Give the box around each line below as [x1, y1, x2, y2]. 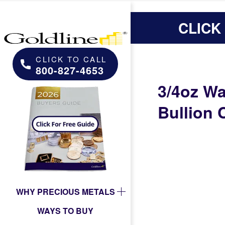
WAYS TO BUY [37, 204, 93, 216]
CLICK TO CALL [36, 54, 107, 64]
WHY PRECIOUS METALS [16, 185, 115, 197]
